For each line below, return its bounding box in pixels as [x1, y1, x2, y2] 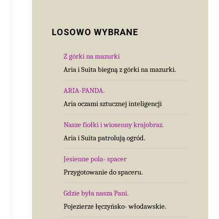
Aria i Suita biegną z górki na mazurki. [64, 65, 176, 74]
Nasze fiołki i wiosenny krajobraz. [64, 120, 164, 129]
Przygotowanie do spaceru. [64, 167, 143, 176]
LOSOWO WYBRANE [52, 26, 138, 37]
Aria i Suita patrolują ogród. [64, 133, 145, 142]
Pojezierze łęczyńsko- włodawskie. [64, 201, 166, 211]
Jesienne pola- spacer [64, 154, 127, 163]
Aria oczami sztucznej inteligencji [64, 99, 162, 108]
